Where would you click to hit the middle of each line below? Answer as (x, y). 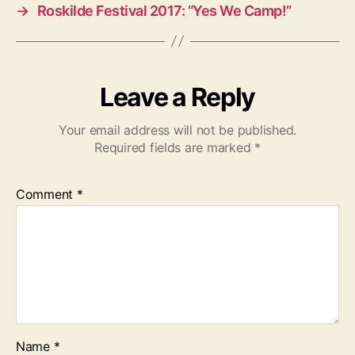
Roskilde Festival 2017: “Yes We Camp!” (164, 10)
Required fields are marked (174, 147)
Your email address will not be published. (177, 130)
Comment (46, 194)
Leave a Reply (177, 97)
